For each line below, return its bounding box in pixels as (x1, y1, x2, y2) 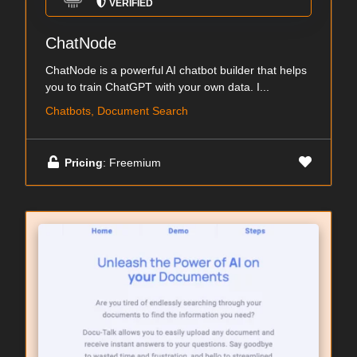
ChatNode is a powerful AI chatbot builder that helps (45, 64, 307, 76)
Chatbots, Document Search (45, 104, 188, 117)
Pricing (65, 155, 103, 169)
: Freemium (103, 155, 161, 169)
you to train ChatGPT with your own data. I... (45, 80, 269, 93)
